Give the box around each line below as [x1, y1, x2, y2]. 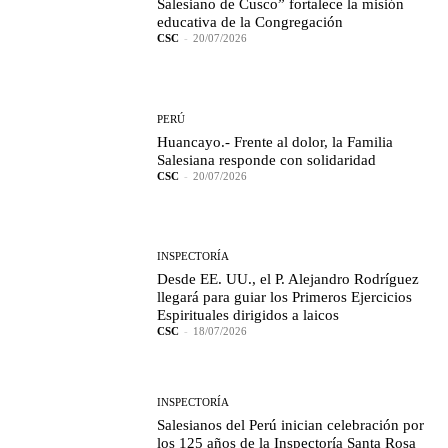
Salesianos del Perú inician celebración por [157, 417, 425, 434]
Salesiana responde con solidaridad [157, 151, 377, 168]
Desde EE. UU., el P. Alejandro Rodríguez [157, 271, 420, 288]
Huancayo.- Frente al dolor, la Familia [157, 133, 394, 150]
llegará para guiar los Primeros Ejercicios [157, 289, 413, 306]
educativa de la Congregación [157, 14, 344, 31]
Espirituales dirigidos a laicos [157, 307, 340, 324]
